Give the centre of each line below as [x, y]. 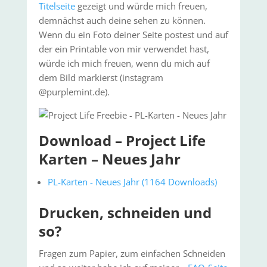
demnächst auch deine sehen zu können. [122, 20]
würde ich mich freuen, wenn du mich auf [124, 63]
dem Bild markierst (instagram [101, 77]
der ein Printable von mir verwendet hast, [124, 49]
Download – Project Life [122, 140]
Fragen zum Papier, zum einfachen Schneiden [132, 253]
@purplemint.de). [74, 92]
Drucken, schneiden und [125, 212]
